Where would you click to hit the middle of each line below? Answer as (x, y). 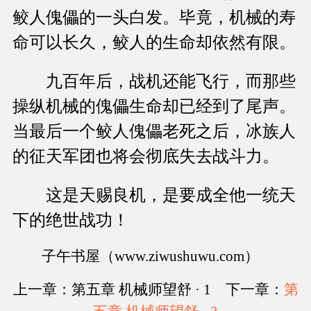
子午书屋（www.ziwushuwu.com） (136, 257)
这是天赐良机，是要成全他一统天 (154, 195)
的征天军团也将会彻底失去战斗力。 (146, 157)
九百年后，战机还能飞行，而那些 (154, 82)
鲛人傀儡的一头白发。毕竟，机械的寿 (154, 18)
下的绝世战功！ (71, 220)
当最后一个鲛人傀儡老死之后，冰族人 (154, 132)
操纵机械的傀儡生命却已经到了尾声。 (154, 107)
